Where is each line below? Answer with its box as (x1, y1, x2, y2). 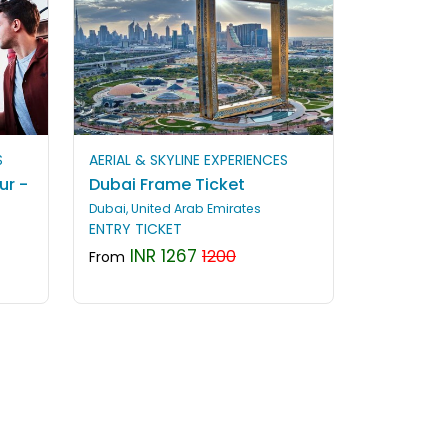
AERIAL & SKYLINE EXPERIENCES (89, 149, 288, 170)
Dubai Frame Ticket (89, 172, 245, 196)
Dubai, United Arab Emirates (89, 199, 261, 217)
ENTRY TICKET (89, 218, 182, 239)
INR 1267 (125, 243, 197, 268)
